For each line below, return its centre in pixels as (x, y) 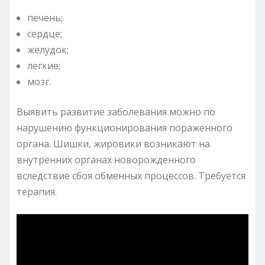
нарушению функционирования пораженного (125, 127)
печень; (45, 17)
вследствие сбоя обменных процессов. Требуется (131, 175)
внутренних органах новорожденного (106, 159)
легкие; (44, 65)
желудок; (48, 49)
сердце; (45, 33)
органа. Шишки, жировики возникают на (113, 143)
